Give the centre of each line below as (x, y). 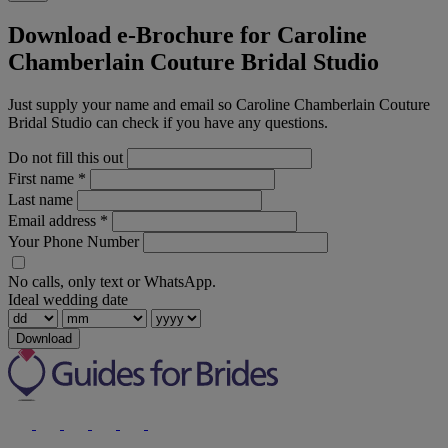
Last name (40, 199)
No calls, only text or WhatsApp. (112, 281)
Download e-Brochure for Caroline (187, 35)
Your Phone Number (73, 241)
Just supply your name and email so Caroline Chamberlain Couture (219, 104)
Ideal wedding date (68, 299)
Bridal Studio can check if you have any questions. (168, 122)
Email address (54, 220)
